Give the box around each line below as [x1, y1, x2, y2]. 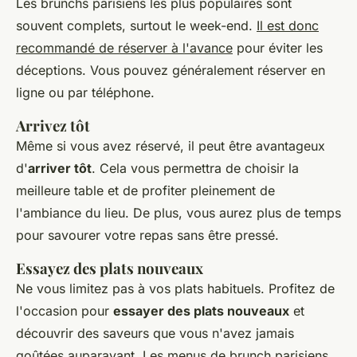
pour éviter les [233, 40, 323, 57]
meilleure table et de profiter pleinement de [16, 182, 275, 199]
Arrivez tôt [16, 116, 90, 136]
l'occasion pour [16, 303, 113, 320]
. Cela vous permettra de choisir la [92, 160, 299, 177]
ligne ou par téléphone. [16, 84, 155, 101]
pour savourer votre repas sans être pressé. [16, 227, 279, 244]
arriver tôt [28, 160, 92, 177]
